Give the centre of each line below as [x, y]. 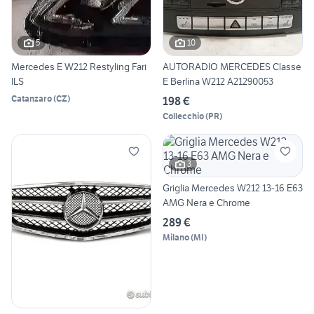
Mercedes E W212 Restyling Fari [79, 66]
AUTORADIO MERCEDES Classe [232, 66]
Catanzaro [32, 98]
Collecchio [183, 116]
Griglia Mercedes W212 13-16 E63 [233, 187]
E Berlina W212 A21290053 [218, 81]
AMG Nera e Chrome [206, 202]
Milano [176, 237]
